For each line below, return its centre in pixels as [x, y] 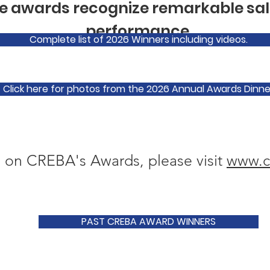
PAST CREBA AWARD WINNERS [149, 221]
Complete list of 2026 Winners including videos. [138, 39]
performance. [139, 31]
